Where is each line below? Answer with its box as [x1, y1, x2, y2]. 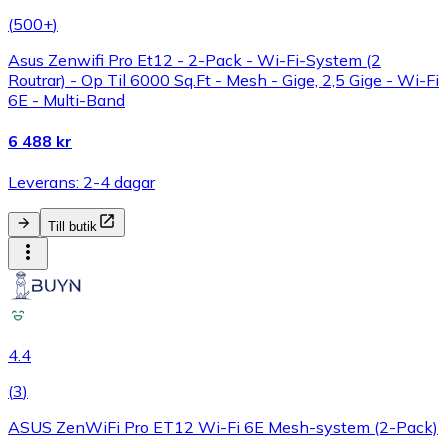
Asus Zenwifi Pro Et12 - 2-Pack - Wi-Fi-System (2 [8, 49, 381, 70]
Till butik [48, 219, 97, 235]
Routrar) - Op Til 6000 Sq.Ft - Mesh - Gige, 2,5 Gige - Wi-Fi [8, 69, 439, 90]
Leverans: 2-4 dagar [8, 172, 155, 193]
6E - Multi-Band [8, 89, 125, 110]
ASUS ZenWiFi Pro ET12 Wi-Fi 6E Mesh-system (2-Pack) [8, 417, 438, 438]
